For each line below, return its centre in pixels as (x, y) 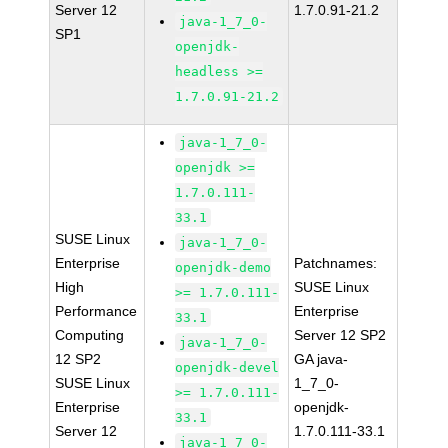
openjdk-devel (227, 367)
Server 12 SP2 (340, 335)
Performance (96, 311)
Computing (90, 335)
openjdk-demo (223, 267)
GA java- (321, 359)
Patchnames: (336, 263)
